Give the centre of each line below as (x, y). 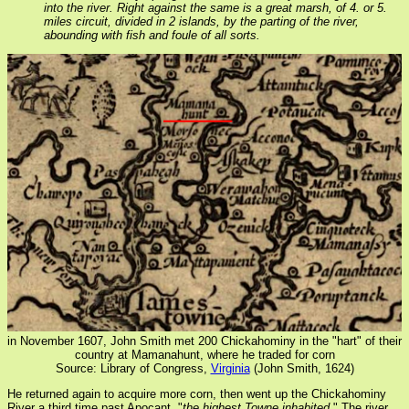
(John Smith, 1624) (302, 368)
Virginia (230, 368)
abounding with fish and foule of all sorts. (152, 35)
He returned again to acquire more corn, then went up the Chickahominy (197, 393)
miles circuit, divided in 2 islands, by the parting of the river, (201, 21)
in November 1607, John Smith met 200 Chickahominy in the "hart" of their (204, 341)
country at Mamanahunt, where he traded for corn (204, 354)
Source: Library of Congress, (133, 368)
